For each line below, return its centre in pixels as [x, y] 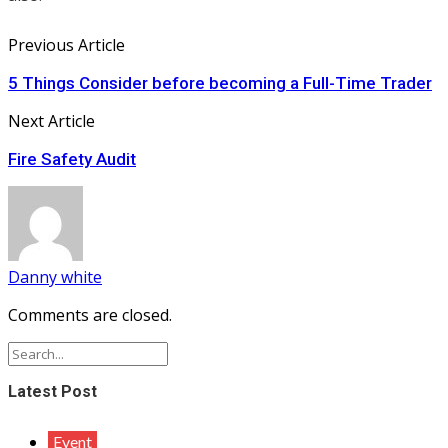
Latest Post [52, 392]
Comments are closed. [90, 315]
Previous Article [66, 45]
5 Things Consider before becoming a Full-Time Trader [220, 83]
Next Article [51, 121]
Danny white [55, 277]
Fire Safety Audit [72, 159]
